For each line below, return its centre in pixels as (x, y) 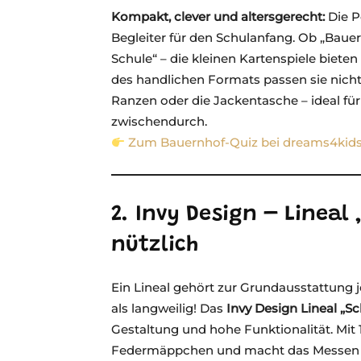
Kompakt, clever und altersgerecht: (218, 17)
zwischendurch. (159, 121)
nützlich (155, 245)
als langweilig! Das (169, 308)
